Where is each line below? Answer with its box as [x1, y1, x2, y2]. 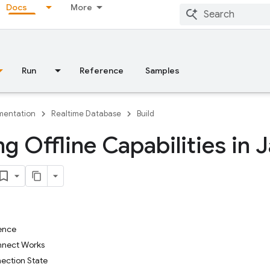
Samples [145, 65, 180, 76]
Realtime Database [51, 108, 121, 119]
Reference [80, 65, 124, 76]
